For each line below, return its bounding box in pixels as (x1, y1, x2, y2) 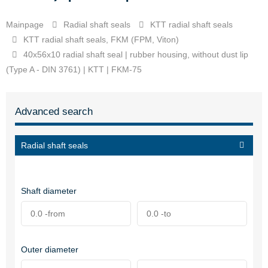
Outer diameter (21, 245, 78, 254)
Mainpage (6, 20, 44, 29)
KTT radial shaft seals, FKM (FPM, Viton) (23, 35, 179, 44)
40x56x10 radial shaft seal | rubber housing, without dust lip (23, 50, 248, 59)
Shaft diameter (21, 186, 77, 196)
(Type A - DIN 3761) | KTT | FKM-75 (6, 65, 142, 74)
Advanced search (15, 106, 93, 117)
